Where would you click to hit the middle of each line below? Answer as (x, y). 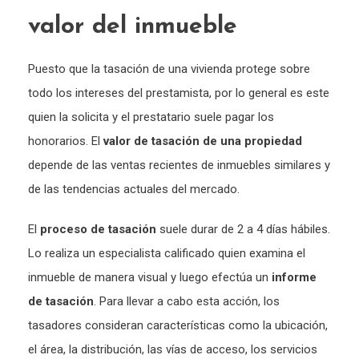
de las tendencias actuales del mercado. (135, 189)
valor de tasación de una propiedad (203, 141)
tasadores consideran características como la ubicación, (178, 325)
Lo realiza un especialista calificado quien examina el (167, 253)
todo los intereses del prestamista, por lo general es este (179, 93)
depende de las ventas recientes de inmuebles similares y (179, 165)
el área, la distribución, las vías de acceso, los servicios (173, 349)
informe (294, 277)
